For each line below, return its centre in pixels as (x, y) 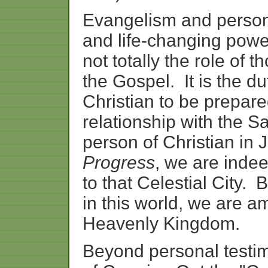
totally (136, 61)
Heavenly (121, 223)
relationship (129, 122)
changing (184, 40)
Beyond (113, 251)
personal (184, 251)
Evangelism (130, 20)
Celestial (172, 183)
